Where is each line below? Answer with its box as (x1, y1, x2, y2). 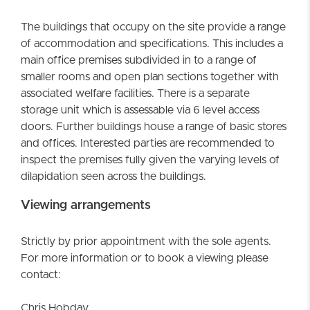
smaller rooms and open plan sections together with (21, 71, 279, 83)
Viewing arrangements (21, 199, 151, 212)
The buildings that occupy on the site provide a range (21, 21, 286, 33)
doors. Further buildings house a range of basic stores (21, 121, 286, 133)
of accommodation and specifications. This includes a (21, 38, 283, 50)
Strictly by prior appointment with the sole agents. (21, 236, 271, 248)
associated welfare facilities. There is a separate (21, 88, 250, 100)
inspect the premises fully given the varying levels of (21, 154, 280, 166)
